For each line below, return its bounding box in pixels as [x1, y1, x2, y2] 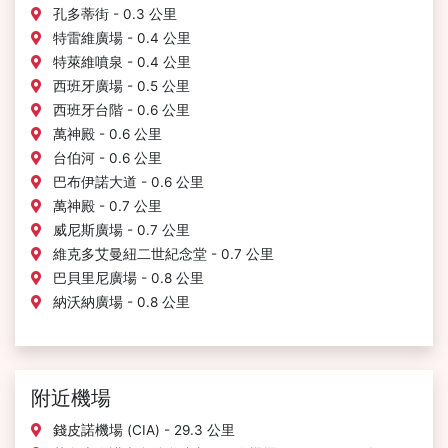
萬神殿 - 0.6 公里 [49, 126, 162, 142]
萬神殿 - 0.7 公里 [49, 198, 162, 214]
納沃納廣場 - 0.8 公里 [49, 294, 190, 310]
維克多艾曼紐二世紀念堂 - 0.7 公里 [49, 246, 274, 262]
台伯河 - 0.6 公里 [49, 150, 162, 166]
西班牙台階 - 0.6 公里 [49, 102, 190, 118]
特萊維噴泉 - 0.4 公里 [49, 54, 191, 70]
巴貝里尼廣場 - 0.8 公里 [49, 270, 204, 286]
